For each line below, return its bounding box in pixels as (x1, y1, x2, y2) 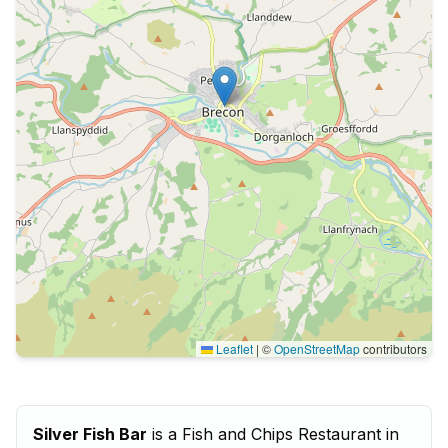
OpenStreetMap (274, 340, 360, 357)
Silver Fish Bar (33, 424, 147, 444)
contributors (360, 340, 427, 357)
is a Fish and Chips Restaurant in (147, 424, 399, 444)
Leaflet (213, 340, 253, 357)
